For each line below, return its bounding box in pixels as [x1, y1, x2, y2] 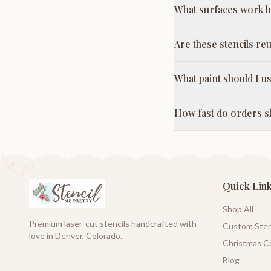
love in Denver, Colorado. [29, 230, 122, 241]
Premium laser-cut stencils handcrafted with [29, 218, 197, 229]
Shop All [223, 204, 253, 215]
